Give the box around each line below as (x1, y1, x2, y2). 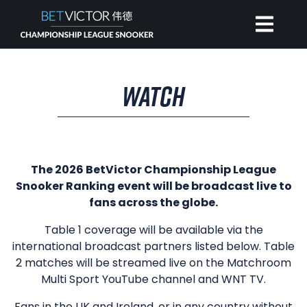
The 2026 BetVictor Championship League (31, 162, 276, 178)
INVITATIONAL (113, 110, 196, 136)
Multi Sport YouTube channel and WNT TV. (41, 271, 266, 288)
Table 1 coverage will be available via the (44, 222, 263, 238)
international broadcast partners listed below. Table (12, 238, 295, 255)
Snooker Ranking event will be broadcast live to (15, 178, 292, 195)
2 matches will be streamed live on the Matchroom (16, 255, 291, 271)
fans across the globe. (89, 195, 218, 211)
